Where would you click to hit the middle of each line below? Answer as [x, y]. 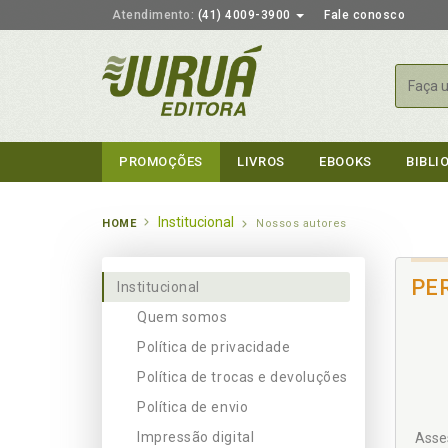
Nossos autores [301, 223]
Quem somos [182, 317]
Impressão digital [196, 437]
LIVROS [261, 161]
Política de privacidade [214, 347]
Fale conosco [364, 15]
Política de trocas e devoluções [242, 377]
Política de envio [193, 407]
